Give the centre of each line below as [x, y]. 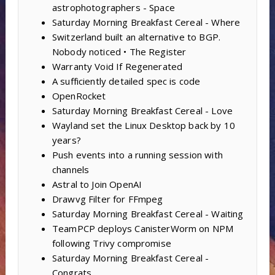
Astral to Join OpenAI [97, 184]
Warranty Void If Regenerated [117, 66]
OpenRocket [79, 95]
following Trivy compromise [111, 243]
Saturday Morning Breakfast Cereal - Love [142, 110]
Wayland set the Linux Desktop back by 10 [143, 125]
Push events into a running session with [137, 154]
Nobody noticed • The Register [119, 51]
